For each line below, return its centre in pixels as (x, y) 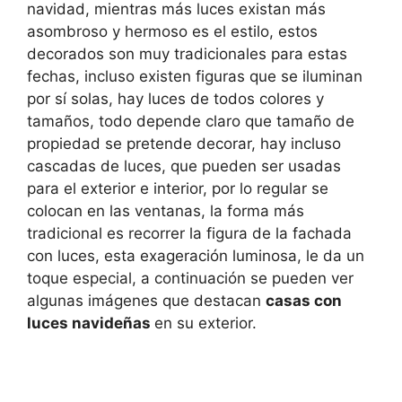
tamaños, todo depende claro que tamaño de (191, 122)
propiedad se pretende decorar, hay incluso (184, 144)
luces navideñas (91, 323)
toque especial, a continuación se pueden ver (190, 279)
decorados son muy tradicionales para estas (187, 54)
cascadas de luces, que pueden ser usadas (184, 166)
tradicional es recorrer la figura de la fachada (189, 234)
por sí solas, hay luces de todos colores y (175, 99)
